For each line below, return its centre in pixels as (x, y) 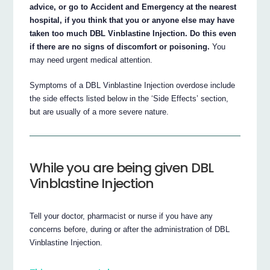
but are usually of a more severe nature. (99, 112)
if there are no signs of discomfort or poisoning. (120, 47)
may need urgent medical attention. (91, 60)
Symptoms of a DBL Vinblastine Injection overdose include (133, 86)
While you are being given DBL (122, 168)
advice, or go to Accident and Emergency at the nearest (133, 7)
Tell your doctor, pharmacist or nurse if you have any (121, 216)
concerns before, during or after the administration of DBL (130, 230)
